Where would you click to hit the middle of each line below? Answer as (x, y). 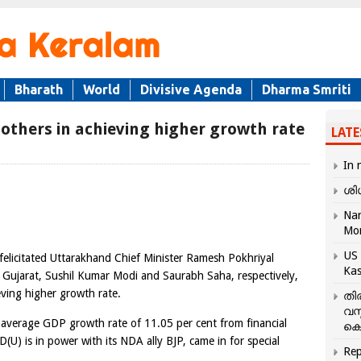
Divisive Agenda (191, 89)
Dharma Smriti (307, 89)
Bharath (39, 89)
